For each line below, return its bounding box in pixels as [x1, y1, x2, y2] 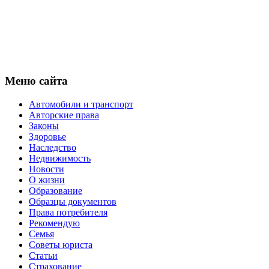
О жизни [29, 174, 65, 185]
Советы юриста [29, 239, 92, 250]
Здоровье [29, 131, 66, 142]
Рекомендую [29, 217, 80, 228]
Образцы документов [29, 196, 116, 207]
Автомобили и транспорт [29, 98, 133, 109]
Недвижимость [29, 153, 91, 163]
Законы [29, 120, 59, 131]
